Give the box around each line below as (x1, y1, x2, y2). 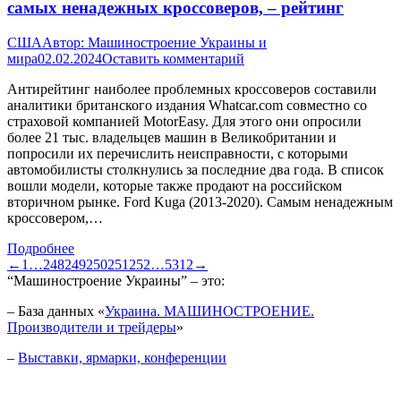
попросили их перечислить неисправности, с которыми (7, 145, 348, 161)
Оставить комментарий (102, 50, 244, 66)
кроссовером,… (7, 209, 103, 226)
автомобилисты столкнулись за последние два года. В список (7, 161, 384, 177)
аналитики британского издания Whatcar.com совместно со (7, 97, 367, 113)
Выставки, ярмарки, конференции (18, 349, 226, 365)
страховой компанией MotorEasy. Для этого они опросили (7, 113, 362, 129)
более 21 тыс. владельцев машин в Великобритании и (7, 129, 337, 145)
